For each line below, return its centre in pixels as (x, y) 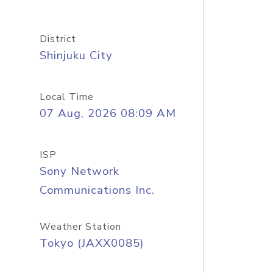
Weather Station (80, 227)
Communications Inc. (97, 190)
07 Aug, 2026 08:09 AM (108, 113)
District (58, 39)
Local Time (66, 97)
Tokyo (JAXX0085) (91, 243)
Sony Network (79, 171)
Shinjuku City (76, 55)
